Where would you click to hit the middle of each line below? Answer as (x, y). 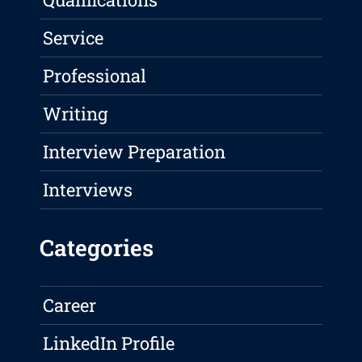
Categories (97, 248)
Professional (95, 76)
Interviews (88, 190)
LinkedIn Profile (109, 343)
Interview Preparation (135, 152)
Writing (76, 114)
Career (70, 305)
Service (74, 38)
